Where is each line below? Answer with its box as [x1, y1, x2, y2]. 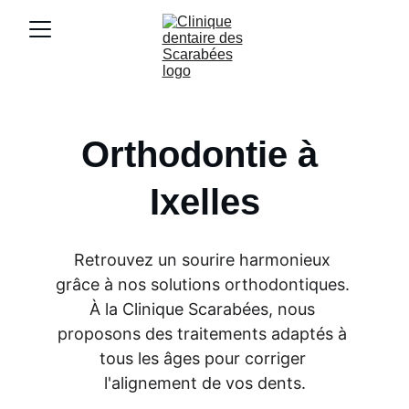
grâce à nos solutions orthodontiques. [55, 275, 354, 294]
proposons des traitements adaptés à [58, 324, 351, 343]
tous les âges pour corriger [99, 349, 310, 368]
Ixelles [149, 182, 260, 222]
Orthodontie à [81, 134, 328, 174]
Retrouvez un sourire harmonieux [74, 250, 335, 269]
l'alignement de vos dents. [103, 373, 306, 393]
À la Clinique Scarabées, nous [89, 299, 320, 319]
